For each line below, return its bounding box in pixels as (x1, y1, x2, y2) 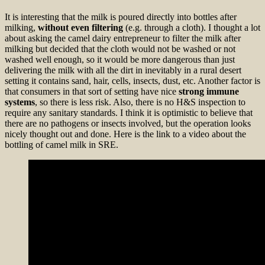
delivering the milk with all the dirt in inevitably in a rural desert (5, 64, 241, 75)
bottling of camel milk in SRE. (5, 139, 118, 150)
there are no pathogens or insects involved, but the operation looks (5, 118, 251, 128)
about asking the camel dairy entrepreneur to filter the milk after (5, 33, 241, 43)
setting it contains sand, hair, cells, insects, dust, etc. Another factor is (5, 75, 260, 86)
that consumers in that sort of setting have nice (5, 86, 179, 96)
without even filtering (38, 22, 123, 33)
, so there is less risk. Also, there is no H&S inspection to (35, 96, 245, 107)
